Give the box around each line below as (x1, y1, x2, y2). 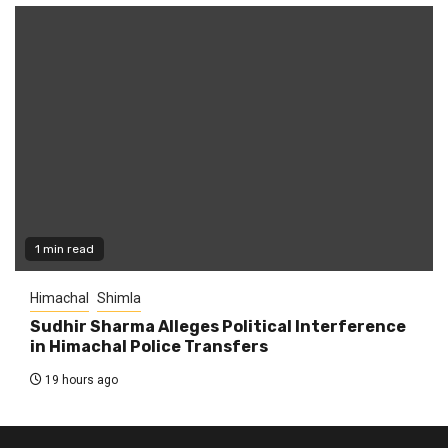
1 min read (35, 241, 94, 256)
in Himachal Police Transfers (30, 336, 268, 356)
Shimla (97, 289, 141, 306)
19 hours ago (42, 372, 118, 387)
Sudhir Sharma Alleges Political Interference (30, 316, 406, 336)
